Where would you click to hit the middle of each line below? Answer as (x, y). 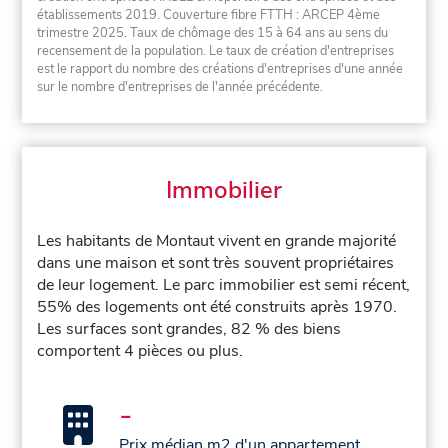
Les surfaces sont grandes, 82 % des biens (189, 329)
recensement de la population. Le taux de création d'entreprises (216, 50)
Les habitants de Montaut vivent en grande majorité (217, 241)
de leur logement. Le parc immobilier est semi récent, (224, 285)
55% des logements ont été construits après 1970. (217, 307)
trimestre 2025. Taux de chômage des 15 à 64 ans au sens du (213, 32)
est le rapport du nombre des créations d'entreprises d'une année (220, 68)
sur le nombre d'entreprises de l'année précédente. (180, 86)
